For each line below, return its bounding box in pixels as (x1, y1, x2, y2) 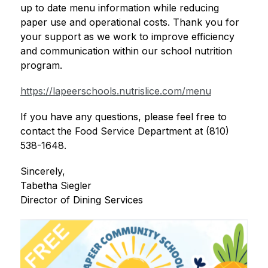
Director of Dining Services (20, 193, 143, 206)
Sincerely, (20, 165, 65, 177)
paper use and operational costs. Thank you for (20, 16, 239, 28)
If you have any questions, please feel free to (20, 110, 227, 123)
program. (20, 59, 62, 71)
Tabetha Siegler (20, 179, 92, 191)
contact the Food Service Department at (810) (20, 124, 229, 137)
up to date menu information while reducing (20, 1, 219, 14)
